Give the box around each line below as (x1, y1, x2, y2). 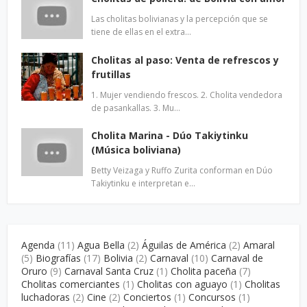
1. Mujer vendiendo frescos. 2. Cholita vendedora (91, 89, 282, 101)
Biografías (36, 251, 81, 265)
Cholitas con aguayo (137, 278, 228, 291)
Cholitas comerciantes (21, 278, 120, 291)
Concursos (188, 291, 236, 304)
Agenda (21, 238, 55, 251)
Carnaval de (211, 251, 263, 265)
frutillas (91, 68, 131, 81)
